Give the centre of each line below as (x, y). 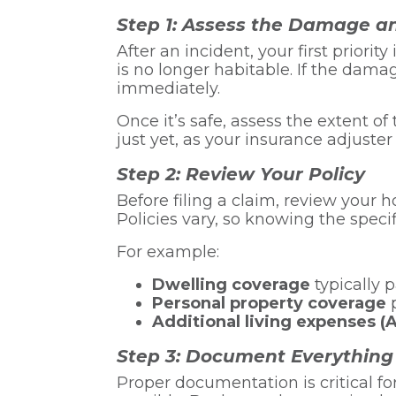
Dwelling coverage (231, 284)
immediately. (168, 88)
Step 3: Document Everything (255, 356)
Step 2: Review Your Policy (241, 174)
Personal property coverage (269, 303)
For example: (168, 251)
